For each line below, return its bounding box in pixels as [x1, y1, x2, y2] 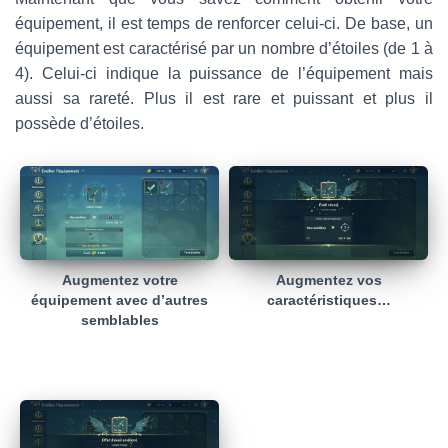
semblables [80, 312, 159, 329]
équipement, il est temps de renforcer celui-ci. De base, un [15, 14, 433, 32]
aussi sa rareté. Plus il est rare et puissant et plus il [15, 89, 433, 107]
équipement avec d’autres [31, 292, 208, 309]
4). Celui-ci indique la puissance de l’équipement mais [15, 64, 433, 82]
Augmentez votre [61, 272, 178, 289]
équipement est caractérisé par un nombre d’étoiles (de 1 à [15, 39, 433, 57]
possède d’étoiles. [15, 114, 144, 132]
